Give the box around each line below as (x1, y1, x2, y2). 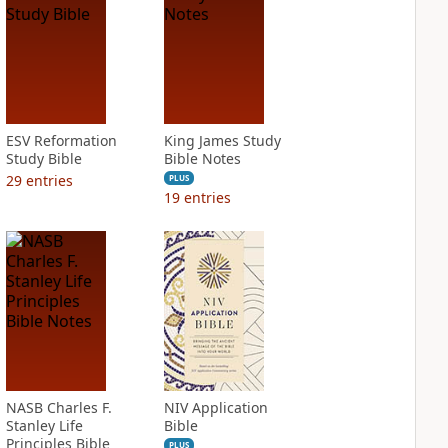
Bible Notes (163, 149, 241, 168)
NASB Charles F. (5, 398, 112, 417)
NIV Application (163, 398, 268, 417)
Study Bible (5, 149, 82, 168)
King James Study (163, 131, 281, 150)
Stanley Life (5, 416, 83, 435)
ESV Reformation (5, 131, 117, 150)
